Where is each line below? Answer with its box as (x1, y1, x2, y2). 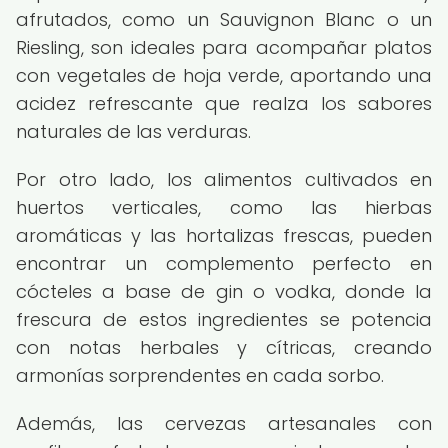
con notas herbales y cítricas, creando (16, 335, 432, 360)
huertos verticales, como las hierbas (16, 195, 432, 220)
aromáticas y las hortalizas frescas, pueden (16, 223, 432, 248)
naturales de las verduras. (16, 119, 251, 144)
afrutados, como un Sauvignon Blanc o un (16, 7, 432, 32)
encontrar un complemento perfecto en (16, 251, 432, 276)
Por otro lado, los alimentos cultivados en (16, 167, 432, 192)
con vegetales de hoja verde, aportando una (16, 63, 432, 88)
